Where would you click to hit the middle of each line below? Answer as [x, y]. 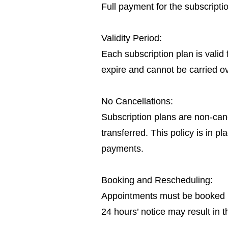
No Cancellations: [137, 101]
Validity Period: [132, 38]
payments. [122, 148]
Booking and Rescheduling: [157, 180]
